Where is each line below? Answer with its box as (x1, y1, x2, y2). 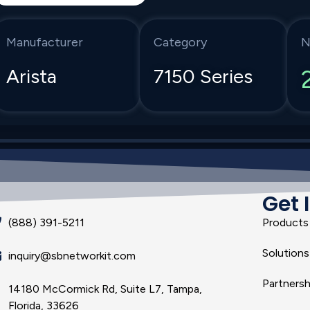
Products (262, 216, 309, 230)
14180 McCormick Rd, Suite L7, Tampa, (8, 282, 202, 296)
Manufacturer (6, 35, 84, 50)
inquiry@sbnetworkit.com (8, 249, 136, 263)
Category (154, 35, 208, 50)
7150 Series (154, 64, 253, 89)
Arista (6, 64, 57, 89)
